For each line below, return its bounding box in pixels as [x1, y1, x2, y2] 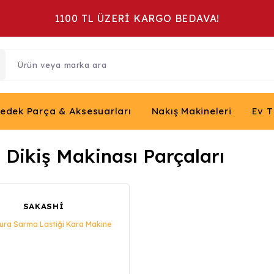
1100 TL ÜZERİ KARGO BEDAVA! [54, 12, 220, 24]
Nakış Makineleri [151, 105, 232, 117]
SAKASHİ [23, 201, 64, 211]
